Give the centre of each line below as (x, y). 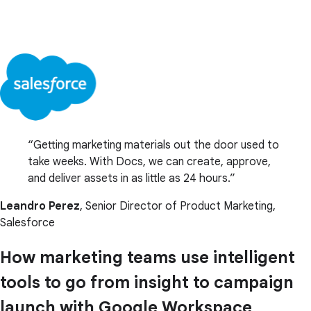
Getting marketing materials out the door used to (156, 145)
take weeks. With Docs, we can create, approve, (149, 161)
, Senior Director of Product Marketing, (178, 206)
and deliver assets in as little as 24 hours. (129, 178)
